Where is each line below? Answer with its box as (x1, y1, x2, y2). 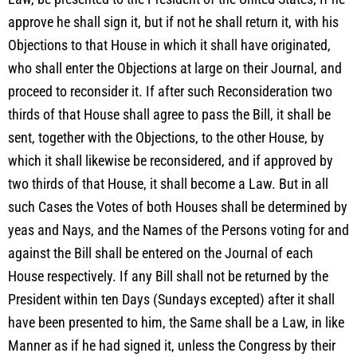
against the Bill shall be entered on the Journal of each (8, 245, 313, 261)
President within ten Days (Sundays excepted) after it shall (8, 291, 335, 308)
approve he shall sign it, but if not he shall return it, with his (8, 14, 339, 30)
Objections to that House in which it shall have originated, (8, 37, 331, 53)
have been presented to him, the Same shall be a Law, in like (8, 314, 344, 331)
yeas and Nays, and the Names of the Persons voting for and (8, 222, 349, 238)
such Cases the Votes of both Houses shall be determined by (8, 198, 347, 215)
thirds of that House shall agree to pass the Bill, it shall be (8, 106, 331, 123)
